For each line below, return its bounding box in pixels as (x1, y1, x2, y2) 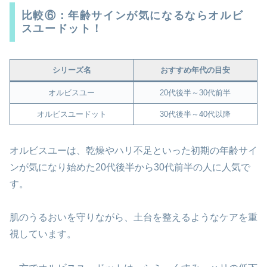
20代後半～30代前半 (160, 88, 231, 97)
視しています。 (10, 229, 76, 240)
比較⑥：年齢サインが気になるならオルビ (21, 9, 244, 21)
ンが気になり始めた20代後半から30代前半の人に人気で (10, 162, 250, 172)
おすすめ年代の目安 (160, 65, 230, 74)
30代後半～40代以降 (160, 109, 231, 119)
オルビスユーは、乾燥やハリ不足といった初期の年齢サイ (10, 145, 257, 156)
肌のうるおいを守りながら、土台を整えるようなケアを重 (10, 212, 257, 223)
